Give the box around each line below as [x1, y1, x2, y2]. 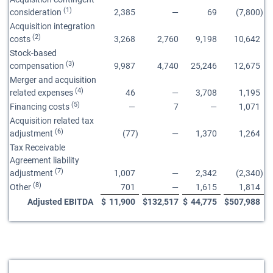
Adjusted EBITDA [27, 197, 93, 207]
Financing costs [10, 102, 71, 112]
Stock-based [10, 48, 57, 58]
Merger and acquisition [10, 75, 96, 85]
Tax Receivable [10, 143, 65, 152]
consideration [10, 7, 63, 17]
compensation [10, 61, 66, 71]
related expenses [10, 88, 75, 97]
